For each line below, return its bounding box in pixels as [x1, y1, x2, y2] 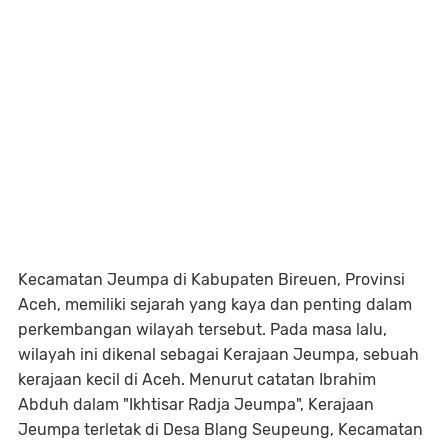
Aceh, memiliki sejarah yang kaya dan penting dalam [18, 295, 412, 314]
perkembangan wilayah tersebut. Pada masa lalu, [18, 320, 387, 339]
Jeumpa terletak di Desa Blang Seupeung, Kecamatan [18, 420, 423, 439]
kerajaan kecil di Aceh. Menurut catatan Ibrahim [18, 370, 376, 389]
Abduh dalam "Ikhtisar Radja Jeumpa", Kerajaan [18, 395, 374, 414]
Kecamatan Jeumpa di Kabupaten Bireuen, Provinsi [18, 270, 405, 289]
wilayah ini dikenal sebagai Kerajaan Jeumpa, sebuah [18, 345, 419, 364]
